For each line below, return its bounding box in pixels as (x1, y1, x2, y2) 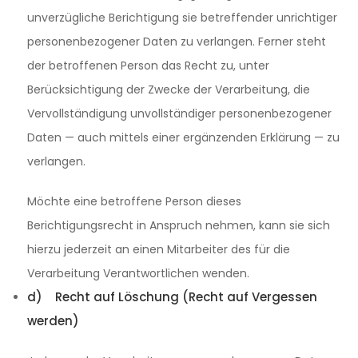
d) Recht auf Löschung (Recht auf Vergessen (27, 288, 317, 305)
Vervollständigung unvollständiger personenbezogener (27, 105, 332, 121)
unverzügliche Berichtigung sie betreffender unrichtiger (27, 10, 337, 26)
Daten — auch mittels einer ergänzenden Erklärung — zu (27, 129, 340, 145)
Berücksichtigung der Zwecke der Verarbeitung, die (27, 82, 310, 97)
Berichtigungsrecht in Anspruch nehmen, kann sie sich (27, 217, 330, 233)
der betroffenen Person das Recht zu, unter (27, 58, 269, 74)
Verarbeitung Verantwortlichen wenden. (27, 265, 249, 281)
